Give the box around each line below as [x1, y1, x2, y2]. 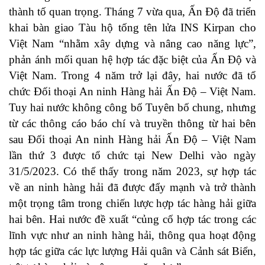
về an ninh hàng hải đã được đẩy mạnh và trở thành [9, 181, 256, 194]
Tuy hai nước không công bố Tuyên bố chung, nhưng [9, 101, 256, 114]
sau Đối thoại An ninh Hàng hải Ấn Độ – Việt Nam [9, 133, 256, 146]
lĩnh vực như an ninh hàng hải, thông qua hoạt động [9, 229, 256, 242]
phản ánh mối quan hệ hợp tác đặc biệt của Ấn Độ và [9, 53, 256, 66]
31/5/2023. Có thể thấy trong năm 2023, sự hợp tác [9, 165, 256, 178]
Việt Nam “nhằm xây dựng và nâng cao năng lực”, [9, 37, 256, 50]
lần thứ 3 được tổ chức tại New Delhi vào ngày [9, 149, 256, 162]
